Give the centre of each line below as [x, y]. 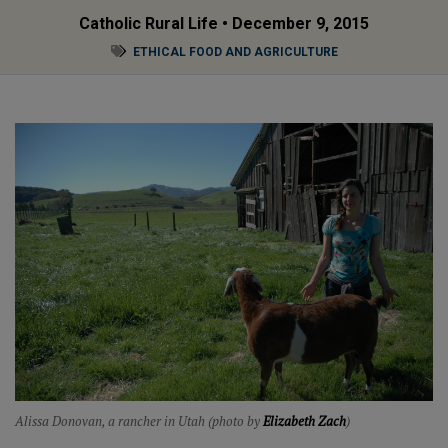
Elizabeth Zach [304, 421]
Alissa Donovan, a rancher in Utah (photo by [139, 421]
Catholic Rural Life [148, 24]
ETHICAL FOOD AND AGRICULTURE [235, 51]
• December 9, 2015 [293, 24]
